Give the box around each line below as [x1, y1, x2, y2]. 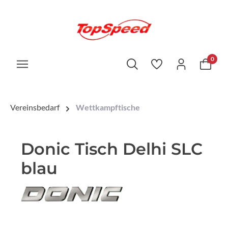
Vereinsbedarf [10, 102, 60, 112]
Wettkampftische [76, 102, 140, 112]
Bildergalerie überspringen [20, 216, 113, 226]
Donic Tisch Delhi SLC [21, 139, 203, 159]
